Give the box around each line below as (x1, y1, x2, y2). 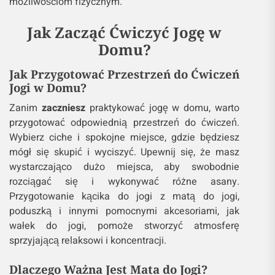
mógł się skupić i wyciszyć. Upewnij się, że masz (9, 145, 240, 160)
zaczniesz (41, 101, 85, 116)
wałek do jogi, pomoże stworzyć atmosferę (9, 219, 240, 234)
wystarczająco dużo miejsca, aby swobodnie (9, 160, 240, 175)
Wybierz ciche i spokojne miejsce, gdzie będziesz (9, 130, 240, 145)
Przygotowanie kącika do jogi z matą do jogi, (9, 189, 240, 204)
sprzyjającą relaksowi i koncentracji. (9, 233, 166, 249)
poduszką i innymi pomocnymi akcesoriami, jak (9, 204, 240, 219)
